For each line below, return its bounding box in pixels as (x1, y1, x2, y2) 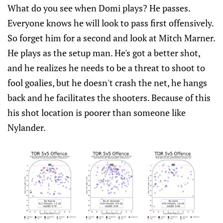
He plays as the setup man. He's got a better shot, (7, 47, 200, 59)
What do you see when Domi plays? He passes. (7, 2, 190, 14)
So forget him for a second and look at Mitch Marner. (7, 32, 215, 44)
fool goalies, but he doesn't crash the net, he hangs (7, 77, 207, 89)
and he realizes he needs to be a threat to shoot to (7, 62, 205, 74)
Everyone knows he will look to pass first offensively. (7, 17, 214, 29)
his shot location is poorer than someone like (7, 107, 186, 118)
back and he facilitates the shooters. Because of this (7, 92, 211, 104)
